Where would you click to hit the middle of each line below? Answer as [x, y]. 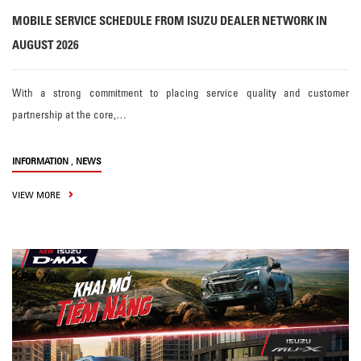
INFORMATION [40, 161]
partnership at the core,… [69, 115]
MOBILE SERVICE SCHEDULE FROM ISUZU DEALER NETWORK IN [170, 21]
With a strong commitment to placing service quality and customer [180, 93]
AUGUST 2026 [46, 45]
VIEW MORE [37, 195]
